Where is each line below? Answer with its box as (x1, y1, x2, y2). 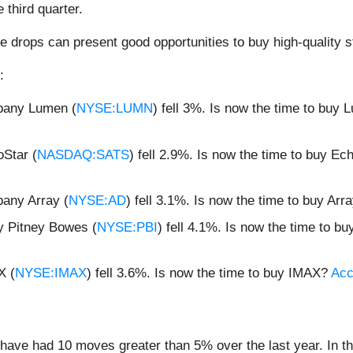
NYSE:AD (69, 193, 126, 209)
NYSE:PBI (97, 219, 158, 235)
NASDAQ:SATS (37, 147, 129, 162)
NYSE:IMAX (15, 266, 87, 281)
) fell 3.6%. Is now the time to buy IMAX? (87, 266, 331, 281)
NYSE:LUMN (76, 101, 153, 117)
